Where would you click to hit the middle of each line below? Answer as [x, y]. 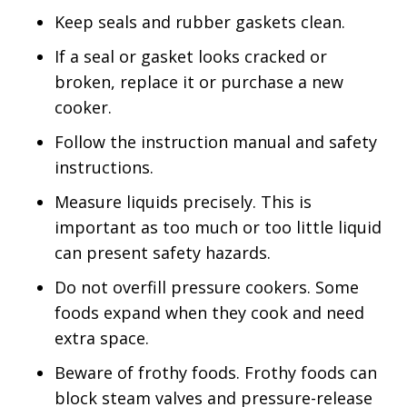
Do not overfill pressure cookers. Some [207, 287]
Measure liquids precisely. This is [183, 202]
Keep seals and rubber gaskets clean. [200, 22]
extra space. [102, 338]
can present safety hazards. [163, 253]
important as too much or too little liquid [218, 227]
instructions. [104, 167]
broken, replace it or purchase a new [199, 82]
